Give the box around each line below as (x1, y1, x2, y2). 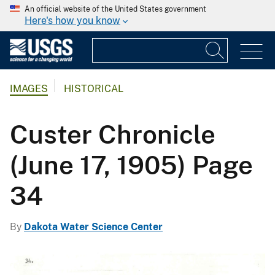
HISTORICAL (64, 83, 123, 95)
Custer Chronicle (10, 118, 215, 149)
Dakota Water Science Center (24, 220, 163, 233)
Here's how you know (25, 15, 120, 26)
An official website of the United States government (25, 5, 206, 14)
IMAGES (10, 83, 48, 95)
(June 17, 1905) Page (10, 149, 253, 180)
